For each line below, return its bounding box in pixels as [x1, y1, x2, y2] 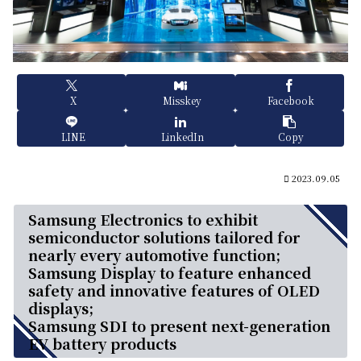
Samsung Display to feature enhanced [28, 262, 311, 284]
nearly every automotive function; [28, 244, 280, 266]
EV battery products [28, 333, 176, 355]
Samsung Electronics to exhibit [28, 209, 258, 230]
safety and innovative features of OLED [28, 280, 320, 301]
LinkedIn [160, 130, 204, 143]
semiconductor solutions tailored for [28, 226, 300, 248]
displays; [28, 297, 93, 319]
